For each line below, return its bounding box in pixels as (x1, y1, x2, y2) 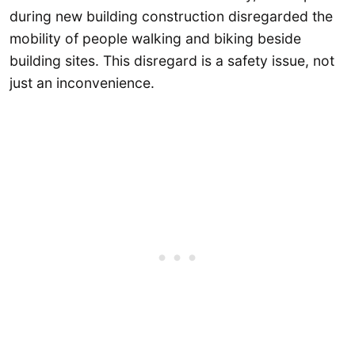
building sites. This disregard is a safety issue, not (10, 52, 334, 69)
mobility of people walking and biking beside (10, 29, 301, 47)
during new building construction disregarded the (10, 7, 333, 25)
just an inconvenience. (10, 74, 155, 91)
